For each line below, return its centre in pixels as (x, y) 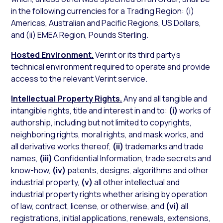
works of (195, 111)
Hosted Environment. (53, 55)
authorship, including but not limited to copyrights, (102, 122)
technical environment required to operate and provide (111, 67)
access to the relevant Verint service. (79, 79)
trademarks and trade (164, 146)
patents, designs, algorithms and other (137, 170)
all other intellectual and (136, 182)
